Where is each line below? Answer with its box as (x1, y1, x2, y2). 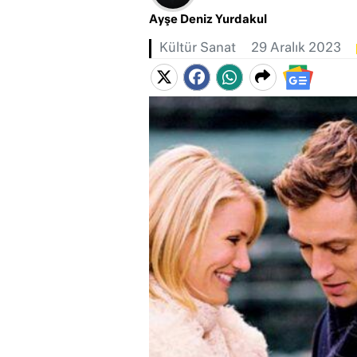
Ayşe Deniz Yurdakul (148, 14, 267, 26)
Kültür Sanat (159, 42, 236, 56)
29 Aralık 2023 (250, 42, 341, 56)
